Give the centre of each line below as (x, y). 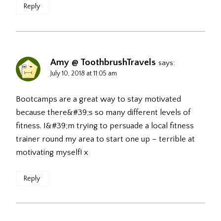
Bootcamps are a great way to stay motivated (98, 99)
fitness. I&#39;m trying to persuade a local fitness (105, 126)
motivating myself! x (52, 153)
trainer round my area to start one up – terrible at (105, 139)
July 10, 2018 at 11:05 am (84, 73)
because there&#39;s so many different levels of (103, 113)
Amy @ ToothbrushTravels (103, 62)
